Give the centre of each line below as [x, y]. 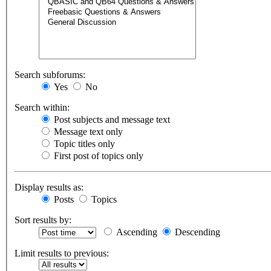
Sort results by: [43, 220]
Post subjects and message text [111, 120]
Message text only [87, 132]
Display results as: [49, 188]
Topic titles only [83, 144]
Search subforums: [50, 75]
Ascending [135, 232]
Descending [196, 232]
